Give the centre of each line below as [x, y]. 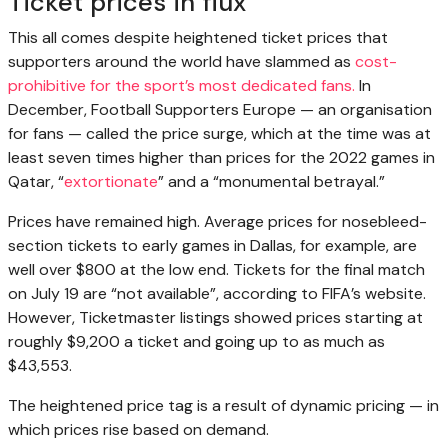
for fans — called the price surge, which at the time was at [219, 133]
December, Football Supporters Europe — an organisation [220, 109]
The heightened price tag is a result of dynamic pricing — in [223, 405]
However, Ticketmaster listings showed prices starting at [215, 317]
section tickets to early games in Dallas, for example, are [212, 245]
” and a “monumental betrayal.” [271, 181]
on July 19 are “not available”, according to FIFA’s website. [217, 293]
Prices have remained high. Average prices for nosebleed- [217, 221]
